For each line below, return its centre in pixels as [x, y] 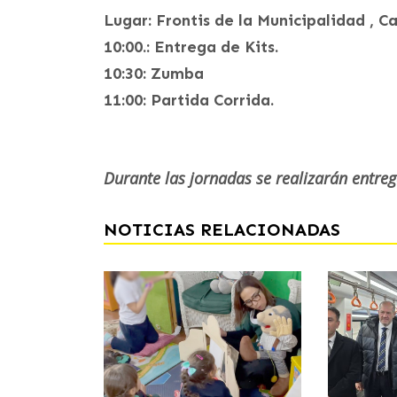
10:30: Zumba [154, 74]
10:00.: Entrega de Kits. [191, 47]
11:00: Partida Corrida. [189, 101]
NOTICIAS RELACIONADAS [222, 230]
